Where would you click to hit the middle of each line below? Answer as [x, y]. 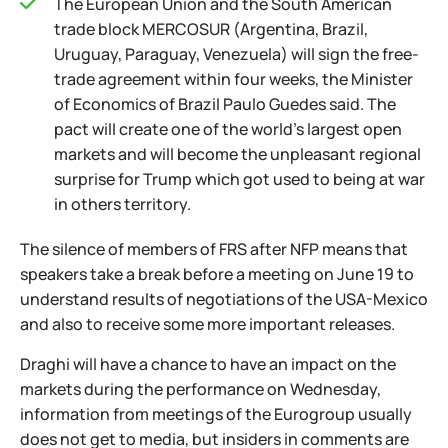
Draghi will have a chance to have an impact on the [208, 364]
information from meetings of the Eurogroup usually [216, 414]
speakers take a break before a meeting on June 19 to [217, 274]
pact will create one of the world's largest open [228, 129]
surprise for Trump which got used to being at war [239, 179]
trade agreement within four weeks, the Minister [233, 79]
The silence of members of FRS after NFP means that [214, 249]
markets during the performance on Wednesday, [200, 389]
